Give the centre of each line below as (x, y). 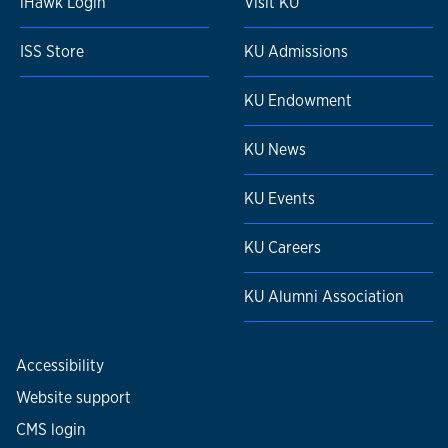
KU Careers (282, 248)
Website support (73, 398)
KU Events (279, 199)
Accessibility (60, 366)
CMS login (51, 430)
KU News (275, 150)
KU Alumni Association (324, 297)
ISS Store (52, 52)
